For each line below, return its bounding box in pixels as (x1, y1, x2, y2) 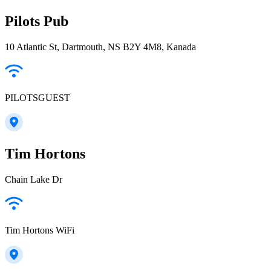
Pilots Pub (5, 13, 68, 30)
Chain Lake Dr (5, 174, 62, 184)
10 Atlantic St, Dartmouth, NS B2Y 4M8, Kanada (5, 41, 196, 52)
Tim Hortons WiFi (5, 224, 74, 235)
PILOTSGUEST (5, 92, 70, 103)
